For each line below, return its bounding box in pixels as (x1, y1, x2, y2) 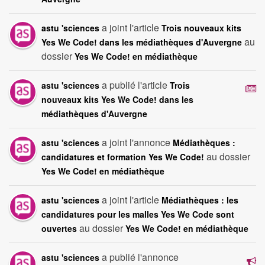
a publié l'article (99, 78, 170, 92)
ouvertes (41, 222, 77, 235)
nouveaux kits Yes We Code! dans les (41, 93, 193, 106)
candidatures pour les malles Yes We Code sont (41, 208, 234, 221)
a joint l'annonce (99, 135, 173, 150)
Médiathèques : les (161, 194, 238, 206)
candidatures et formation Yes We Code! (41, 151, 204, 163)
